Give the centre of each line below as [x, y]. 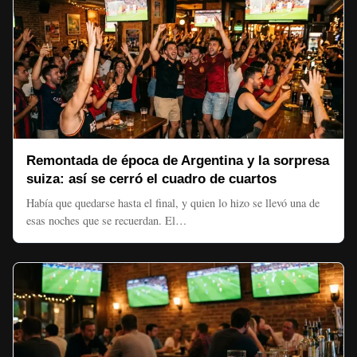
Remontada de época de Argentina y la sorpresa [178, 161]
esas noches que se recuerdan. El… [106, 220]
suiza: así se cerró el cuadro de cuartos [151, 179]
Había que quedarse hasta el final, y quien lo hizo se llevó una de [173, 203]
